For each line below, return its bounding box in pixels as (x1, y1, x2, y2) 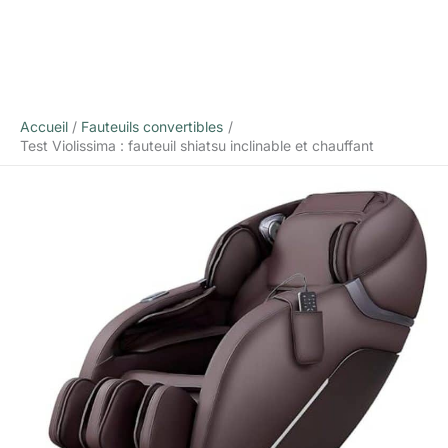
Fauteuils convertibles (81, 118, 224, 136)
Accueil (20, 118, 68, 136)
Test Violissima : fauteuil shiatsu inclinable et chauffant (20, 137, 374, 155)
